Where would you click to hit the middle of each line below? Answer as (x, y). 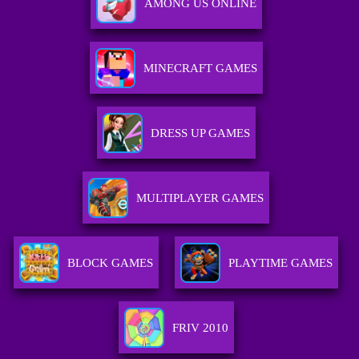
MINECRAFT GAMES (200, 69)
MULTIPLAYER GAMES (200, 198)
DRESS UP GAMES (200, 133)
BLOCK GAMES (111, 263)
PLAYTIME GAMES (281, 263)
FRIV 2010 (200, 328)
